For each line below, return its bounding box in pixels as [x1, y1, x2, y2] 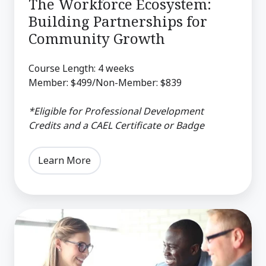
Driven [14, 243, 47, 258]
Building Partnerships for [28, 11, 207, 31]
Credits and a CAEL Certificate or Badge [28, 118, 204, 132]
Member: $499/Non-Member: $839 [28, 75, 182, 89]
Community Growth [28, 28, 165, 48]
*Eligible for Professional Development [28, 104, 204, 118]
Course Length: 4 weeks [28, 61, 134, 75]
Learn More [38, 154, 91, 167]
